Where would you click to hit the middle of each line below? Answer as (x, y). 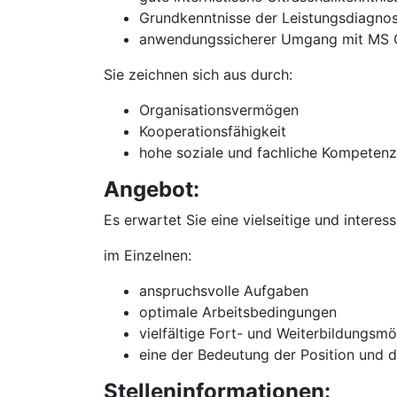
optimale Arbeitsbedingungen (238, 312)
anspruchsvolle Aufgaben (224, 291)
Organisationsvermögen (219, 110)
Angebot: (152, 189)
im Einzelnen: (148, 255)
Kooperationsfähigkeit (213, 131)
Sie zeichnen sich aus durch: (198, 74)
